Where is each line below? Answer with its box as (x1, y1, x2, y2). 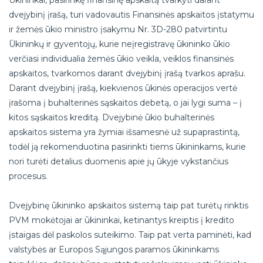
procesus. (9, 170, 48, 181)
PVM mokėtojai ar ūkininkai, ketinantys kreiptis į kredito (9, 215, 234, 226)
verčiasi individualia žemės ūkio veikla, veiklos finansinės (9, 53, 234, 64)
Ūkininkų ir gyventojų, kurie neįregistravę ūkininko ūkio (9, 38, 230, 49)
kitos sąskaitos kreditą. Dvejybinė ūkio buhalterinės (9, 112, 214, 123)
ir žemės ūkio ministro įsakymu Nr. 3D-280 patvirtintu (9, 23, 227, 35)
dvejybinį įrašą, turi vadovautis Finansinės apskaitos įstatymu (9, 9, 254, 20)
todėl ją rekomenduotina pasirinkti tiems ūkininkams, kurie (9, 141, 246, 152)
